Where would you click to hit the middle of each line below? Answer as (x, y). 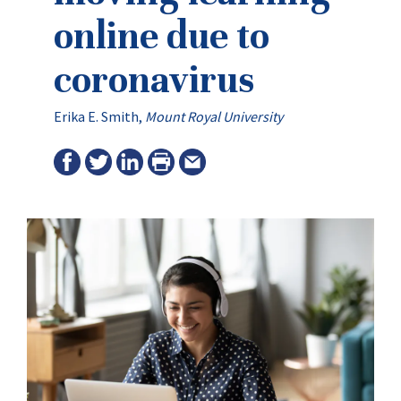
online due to (162, 35)
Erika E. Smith (96, 117)
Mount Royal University (214, 117)
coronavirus (154, 79)
